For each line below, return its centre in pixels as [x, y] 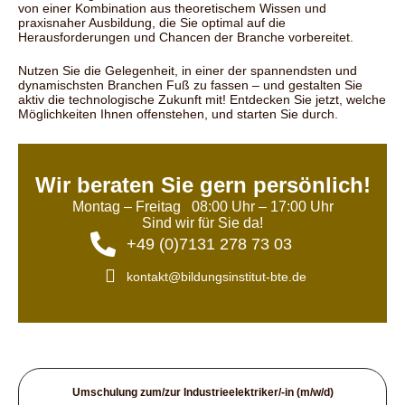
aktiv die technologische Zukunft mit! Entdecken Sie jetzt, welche [202, 100]
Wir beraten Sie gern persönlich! [202, 185]
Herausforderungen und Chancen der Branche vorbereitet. [186, 38]
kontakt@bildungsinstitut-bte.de [216, 276]
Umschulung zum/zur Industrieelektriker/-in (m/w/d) [202, 393]
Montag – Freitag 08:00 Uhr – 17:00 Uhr [202, 207]
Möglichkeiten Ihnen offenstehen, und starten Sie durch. [178, 114]
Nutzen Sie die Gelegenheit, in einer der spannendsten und [188, 71]
